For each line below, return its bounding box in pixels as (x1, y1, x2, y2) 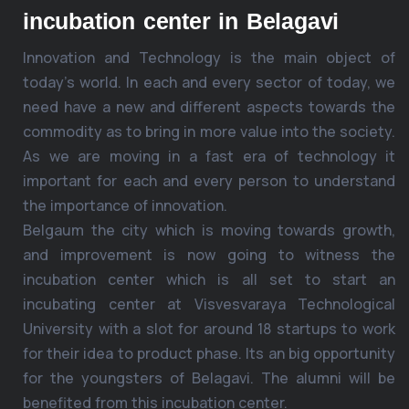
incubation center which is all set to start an (23, 269, 395, 290)
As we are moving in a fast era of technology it (23, 146, 395, 167)
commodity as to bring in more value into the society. (23, 121, 395, 142)
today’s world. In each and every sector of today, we (23, 72, 395, 93)
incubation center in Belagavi (23, 8, 340, 35)
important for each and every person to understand (23, 171, 395, 192)
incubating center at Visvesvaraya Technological (23, 294, 395, 315)
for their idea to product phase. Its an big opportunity (23, 343, 395, 364)
